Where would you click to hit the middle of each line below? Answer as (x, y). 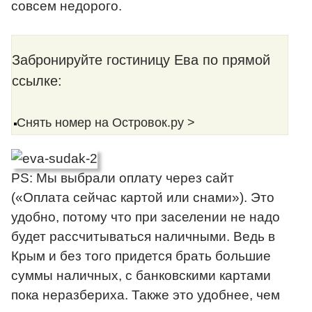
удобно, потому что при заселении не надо (146, 217)
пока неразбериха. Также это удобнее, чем (146, 295)
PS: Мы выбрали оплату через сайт (123, 178)
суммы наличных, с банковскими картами (141, 276)
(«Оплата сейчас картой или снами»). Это (143, 198)
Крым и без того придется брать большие (141, 256)
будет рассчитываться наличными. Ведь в (143, 237)
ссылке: (37, 81)
